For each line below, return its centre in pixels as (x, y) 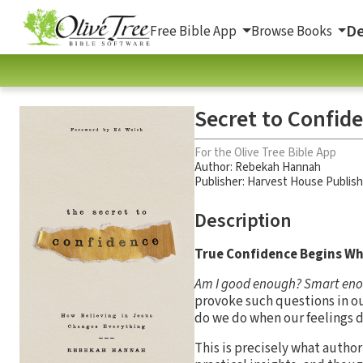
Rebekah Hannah (278, 167)
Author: (215, 167)
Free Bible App (194, 31)
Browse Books (293, 31)
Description (243, 220)
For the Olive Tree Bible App (265, 152)
